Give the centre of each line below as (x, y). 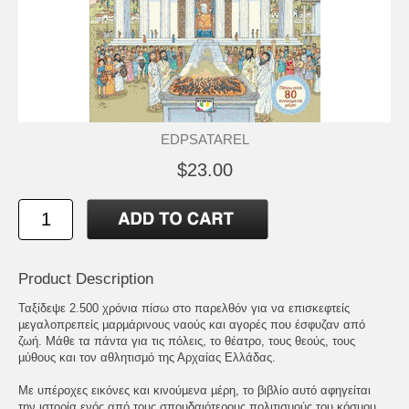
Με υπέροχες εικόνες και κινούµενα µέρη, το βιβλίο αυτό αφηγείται (194, 390)
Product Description (86, 278)
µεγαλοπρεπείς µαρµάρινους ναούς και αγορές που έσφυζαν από (192, 324)
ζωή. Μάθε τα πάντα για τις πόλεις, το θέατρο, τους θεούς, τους (187, 341)
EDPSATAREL (204, 139)
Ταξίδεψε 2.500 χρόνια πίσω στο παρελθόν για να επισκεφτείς (184, 308)
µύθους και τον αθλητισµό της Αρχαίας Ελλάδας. (147, 357)
